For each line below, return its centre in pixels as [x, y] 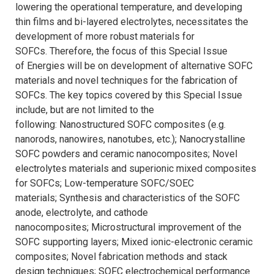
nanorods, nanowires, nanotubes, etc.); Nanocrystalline [130, 139]
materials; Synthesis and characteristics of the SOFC [128, 198]
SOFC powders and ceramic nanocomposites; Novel [126, 154]
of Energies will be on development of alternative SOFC [134, 66]
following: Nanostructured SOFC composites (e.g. [120, 125]
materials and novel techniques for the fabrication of [127, 81]
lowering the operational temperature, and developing [129, 7]
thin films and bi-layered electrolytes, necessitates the [132, 22]
